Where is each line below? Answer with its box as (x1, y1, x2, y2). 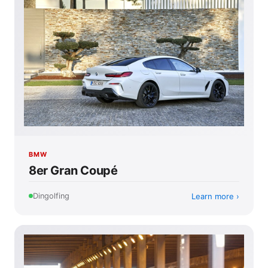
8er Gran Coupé (29, 163, 118, 178)
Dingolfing (33, 191, 69, 200)
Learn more (191, 191, 234, 201)
